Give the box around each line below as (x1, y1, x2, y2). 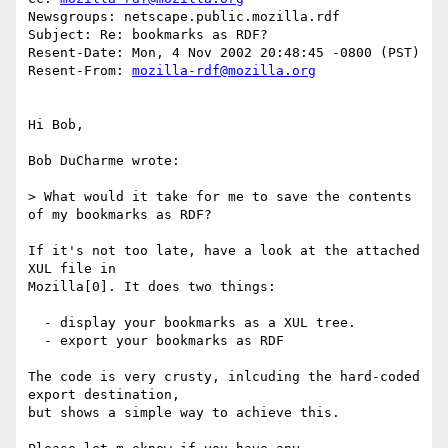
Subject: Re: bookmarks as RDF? (28, 27, 268, 43)
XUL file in (28, 261, 116, 277)
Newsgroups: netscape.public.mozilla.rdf (28, 9, 340, 25)
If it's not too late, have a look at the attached (28, 243, 420, 259)
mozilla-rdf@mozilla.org (132, 63, 316, 79)
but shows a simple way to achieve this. (28, 405, 340, 421)
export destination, (28, 387, 180, 403)
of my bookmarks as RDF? (28, 207, 212, 223)
